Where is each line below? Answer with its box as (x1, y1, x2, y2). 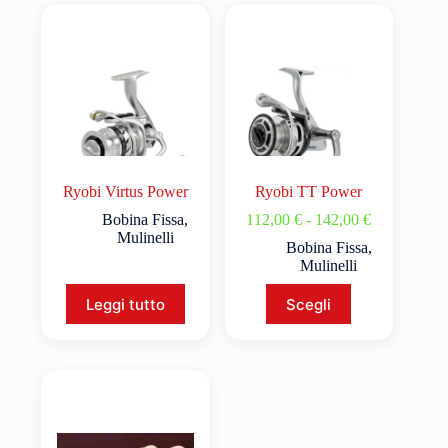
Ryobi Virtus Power (62, 183, 188, 201)
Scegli (286, 294, 332, 314)
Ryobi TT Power (255, 183, 363, 201)
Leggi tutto (85, 294, 165, 314)
